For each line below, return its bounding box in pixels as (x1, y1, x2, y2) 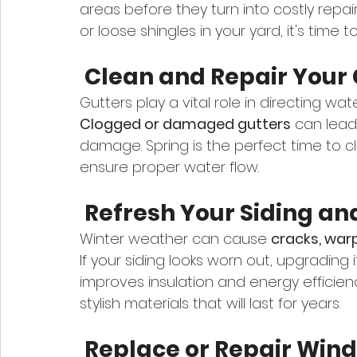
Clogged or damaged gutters (80, 114, 291, 135)
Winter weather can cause (80, 229, 271, 249)
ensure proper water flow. (80, 157, 259, 178)
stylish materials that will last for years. (80, 293, 340, 314)
